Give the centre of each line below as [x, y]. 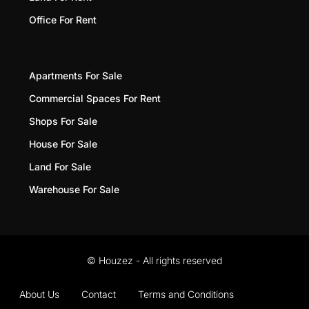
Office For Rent [63, 19]
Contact [99, 294]
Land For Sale [60, 166]
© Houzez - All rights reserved [154, 260]
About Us [39, 294]
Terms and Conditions [186, 294]
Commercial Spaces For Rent [95, 98]
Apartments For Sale [76, 75]
